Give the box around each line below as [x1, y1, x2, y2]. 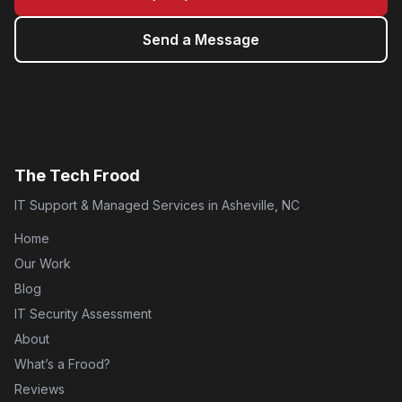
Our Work [14, 256, 71, 271]
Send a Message [143, 31, 259, 48]
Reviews [14, 381, 65, 397]
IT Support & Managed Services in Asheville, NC [14, 197, 300, 213]
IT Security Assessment [14, 306, 152, 321]
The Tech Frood [14, 166, 140, 185]
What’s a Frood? [14, 356, 110, 371]
